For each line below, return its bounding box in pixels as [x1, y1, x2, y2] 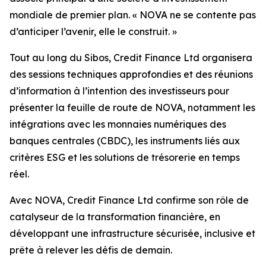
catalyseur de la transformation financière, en [9, 211, 220, 223]
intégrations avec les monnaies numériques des [9, 118, 226, 130]
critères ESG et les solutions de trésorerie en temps [9, 151, 240, 163]
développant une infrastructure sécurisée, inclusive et [9, 227, 255, 239]
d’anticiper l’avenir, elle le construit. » [9, 26, 177, 37]
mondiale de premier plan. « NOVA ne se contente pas [9, 9, 256, 21]
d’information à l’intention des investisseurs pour [9, 85, 229, 97]
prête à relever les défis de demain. [9, 244, 172, 256]
